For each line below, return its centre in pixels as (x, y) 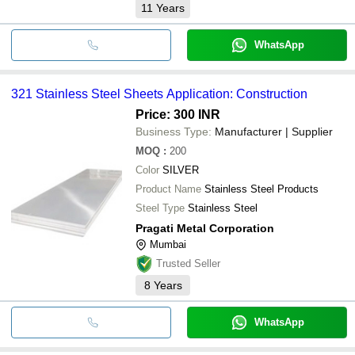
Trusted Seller (188, 263)
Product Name (168, 189)
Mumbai (168, 244)
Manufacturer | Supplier (274, 131)
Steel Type (160, 208)
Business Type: (174, 131)
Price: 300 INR (178, 114)
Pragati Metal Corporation (205, 228)
